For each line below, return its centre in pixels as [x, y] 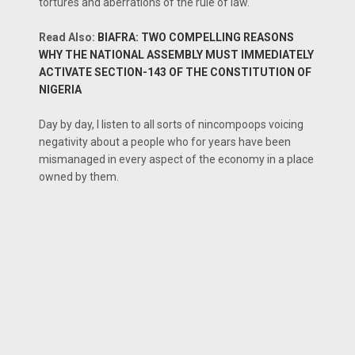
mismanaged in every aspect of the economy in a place [176, 159]
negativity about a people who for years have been [165, 142]
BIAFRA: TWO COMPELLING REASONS [196, 37]
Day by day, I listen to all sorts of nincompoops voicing [171, 124]
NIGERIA [60, 90]
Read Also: [68, 37]
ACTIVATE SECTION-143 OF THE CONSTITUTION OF [175, 72]
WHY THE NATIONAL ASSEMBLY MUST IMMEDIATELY [176, 55]
